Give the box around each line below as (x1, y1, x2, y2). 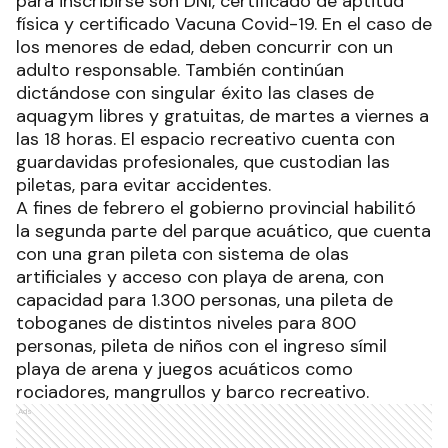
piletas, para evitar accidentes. (16, 172, 276, 197)
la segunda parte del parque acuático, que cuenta (16, 218, 431, 243)
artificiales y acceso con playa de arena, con (16, 264, 384, 289)
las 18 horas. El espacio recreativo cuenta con (16, 126, 395, 151)
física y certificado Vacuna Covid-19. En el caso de (16, 11, 432, 36)
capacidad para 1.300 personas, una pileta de (16, 287, 393, 312)
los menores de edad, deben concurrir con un (16, 34, 393, 59)
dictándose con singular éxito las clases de (16, 80, 374, 105)
